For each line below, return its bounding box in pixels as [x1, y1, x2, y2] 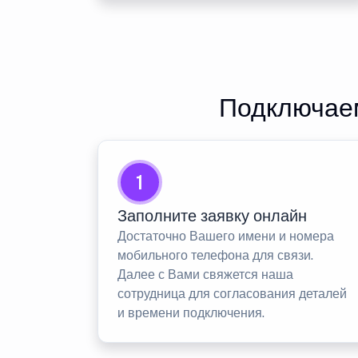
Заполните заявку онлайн [117, 206, 307, 225]
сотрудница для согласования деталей [117, 286, 347, 301]
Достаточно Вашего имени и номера [117, 229, 334, 244]
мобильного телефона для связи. [117, 248, 313, 263]
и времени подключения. [117, 305, 265, 320]
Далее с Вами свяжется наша [117, 267, 293, 282]
